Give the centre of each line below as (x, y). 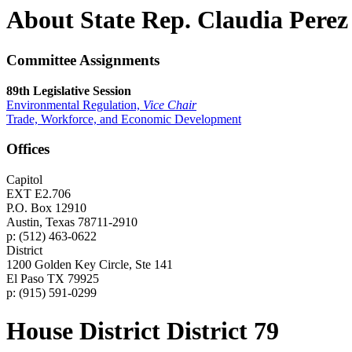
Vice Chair (170, 104)
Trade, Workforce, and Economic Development (124, 119)
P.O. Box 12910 (46, 208)
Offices (28, 149)
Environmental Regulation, (75, 104)
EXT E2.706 (38, 194)
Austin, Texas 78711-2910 (72, 222)
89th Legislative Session (69, 90)
